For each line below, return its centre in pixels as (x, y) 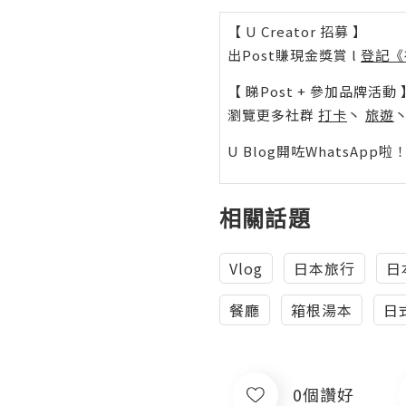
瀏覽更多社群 (273, 114)
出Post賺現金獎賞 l (294, 54)
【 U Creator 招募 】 (297, 31)
